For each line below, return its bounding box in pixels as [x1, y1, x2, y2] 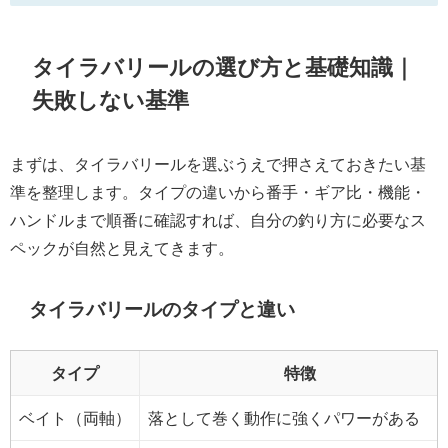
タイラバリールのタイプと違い [29, 300, 296, 320]
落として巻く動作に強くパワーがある [148, 410, 420, 427]
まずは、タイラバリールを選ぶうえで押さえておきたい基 [10, 156, 426, 173]
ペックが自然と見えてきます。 [10, 240, 234, 257]
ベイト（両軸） [19, 410, 131, 427]
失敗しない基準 [32, 88, 190, 111]
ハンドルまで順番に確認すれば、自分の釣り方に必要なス [10, 212, 426, 229]
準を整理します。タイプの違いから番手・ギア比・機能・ [10, 184, 426, 201]
